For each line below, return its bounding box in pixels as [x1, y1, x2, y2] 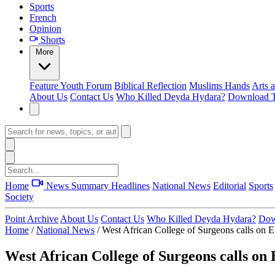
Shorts [38, 34, 65, 45]
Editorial [213, 180, 246, 191]
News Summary [44, 180, 111, 191]
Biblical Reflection [114, 80, 187, 91]
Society [5, 192, 34, 202]
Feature [29, 80, 60, 91]
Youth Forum [60, 80, 112, 91]
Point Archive [5, 214, 58, 224]
